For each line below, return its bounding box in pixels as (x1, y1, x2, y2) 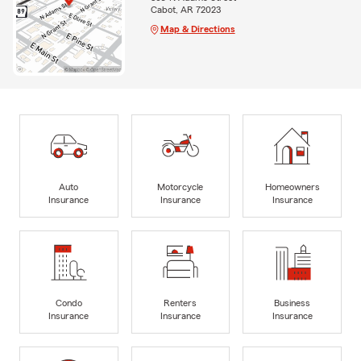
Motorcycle (157, 181, 204, 192)
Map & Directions (160, 23, 235, 34)
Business (274, 297, 311, 308)
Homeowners (264, 181, 320, 192)
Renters (164, 297, 197, 308)
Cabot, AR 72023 (150, 4, 221, 15)
